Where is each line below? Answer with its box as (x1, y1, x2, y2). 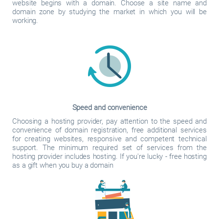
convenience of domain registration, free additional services (12, 126, 207, 134)
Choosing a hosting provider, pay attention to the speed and (12, 117, 207, 126)
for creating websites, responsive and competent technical (12, 134, 207, 143)
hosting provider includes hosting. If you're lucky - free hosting (12, 152, 207, 161)
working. (12, 16, 39, 25)
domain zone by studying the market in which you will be (12, 7, 207, 16)
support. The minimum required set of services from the (12, 143, 207, 152)
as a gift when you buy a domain (12, 161, 113, 170)
